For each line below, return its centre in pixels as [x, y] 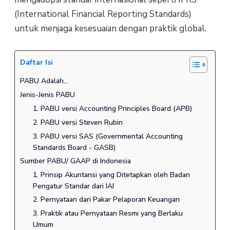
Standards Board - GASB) [74, 148]
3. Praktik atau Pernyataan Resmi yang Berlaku [108, 214]
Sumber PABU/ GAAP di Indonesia [75, 161]
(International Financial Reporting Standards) [103, 14]
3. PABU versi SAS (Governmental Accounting [108, 137]
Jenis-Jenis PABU [47, 95]
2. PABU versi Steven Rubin [78, 123]
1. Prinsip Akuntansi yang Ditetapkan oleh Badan [112, 175]
